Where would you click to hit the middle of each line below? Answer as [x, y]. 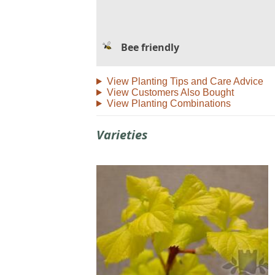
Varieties [122, 134]
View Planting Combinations [168, 103]
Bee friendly [150, 47]
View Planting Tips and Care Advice [185, 81]
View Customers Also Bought [170, 92]
